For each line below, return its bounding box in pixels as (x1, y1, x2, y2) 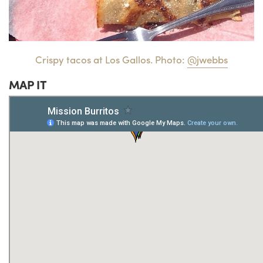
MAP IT (9, 76, 47, 93)
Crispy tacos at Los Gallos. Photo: (35, 52, 187, 67)
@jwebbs (187, 52, 228, 67)
